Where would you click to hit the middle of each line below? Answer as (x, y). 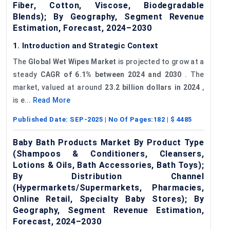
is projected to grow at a (160, 61)
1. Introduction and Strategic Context (86, 45)
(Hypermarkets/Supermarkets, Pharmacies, (109, 187)
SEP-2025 (86, 119)
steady (27, 74)
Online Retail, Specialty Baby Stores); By (109, 199)
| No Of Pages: (128, 119)
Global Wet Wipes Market (72, 61)
